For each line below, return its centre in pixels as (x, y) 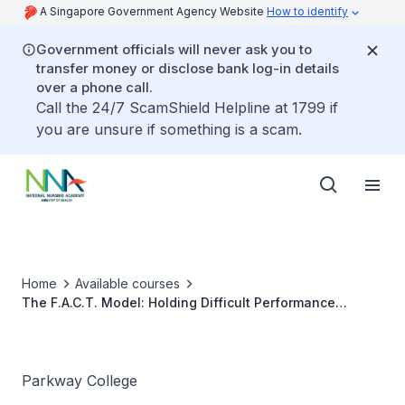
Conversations (68, 321)
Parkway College (80, 381)
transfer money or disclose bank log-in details (188, 68)
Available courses (127, 283)
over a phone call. (94, 87)
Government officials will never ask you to (174, 49)
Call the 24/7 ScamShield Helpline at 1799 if (187, 108)
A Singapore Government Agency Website (153, 11)
